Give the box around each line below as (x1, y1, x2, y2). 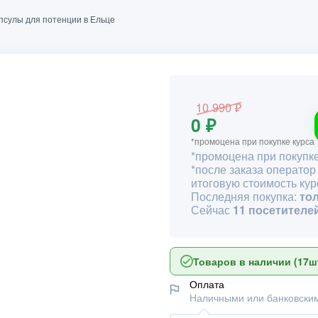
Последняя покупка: (191, 188, 300, 204)
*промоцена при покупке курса (191, 135, 314, 147)
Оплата (190, 276, 224, 291)
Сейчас (191, 202, 233, 218)
